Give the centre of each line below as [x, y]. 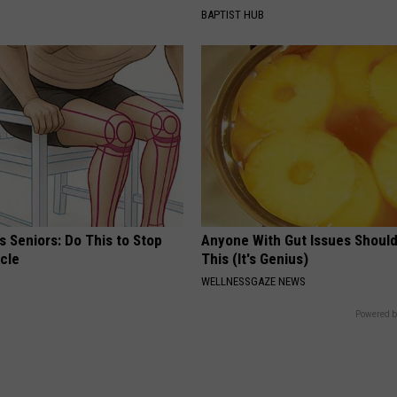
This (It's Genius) [255, 259]
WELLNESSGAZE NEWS [254, 282]
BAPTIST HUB [233, 15]
